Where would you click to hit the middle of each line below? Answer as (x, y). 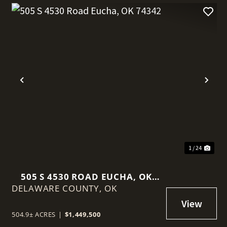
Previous (43, 88)
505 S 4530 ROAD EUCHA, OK (87, 177)
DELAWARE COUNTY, (58, 188)
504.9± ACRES (34, 215)
